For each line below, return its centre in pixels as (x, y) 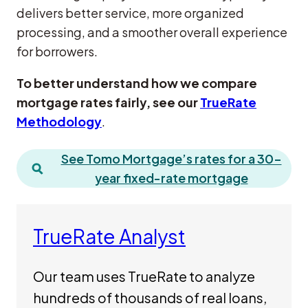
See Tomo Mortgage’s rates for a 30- (171, 159)
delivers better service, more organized (130, 13)
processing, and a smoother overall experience (152, 32)
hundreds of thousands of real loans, (150, 297)
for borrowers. (57, 52)
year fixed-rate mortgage (171, 178)
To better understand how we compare (137, 83)
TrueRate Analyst (109, 236)
